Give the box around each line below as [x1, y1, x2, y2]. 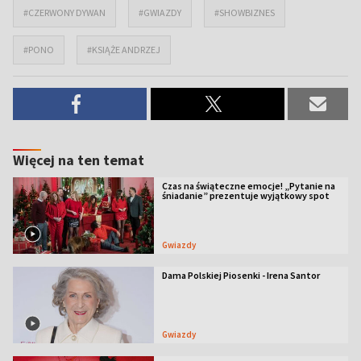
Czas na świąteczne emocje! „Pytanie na [161, 180, 335, 192]
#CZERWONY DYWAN [23, 6, 106, 19]
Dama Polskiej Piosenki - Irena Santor [161, 268, 320, 281]
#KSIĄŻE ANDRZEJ [87, 44, 160, 56]
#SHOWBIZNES [214, 6, 275, 19]
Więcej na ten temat [13, 151, 144, 169]
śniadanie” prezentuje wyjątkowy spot [161, 189, 330, 201]
